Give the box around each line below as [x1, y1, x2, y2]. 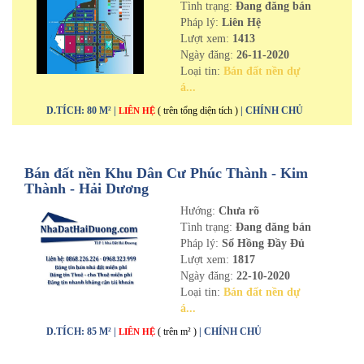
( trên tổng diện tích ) [158, 105, 238, 116]
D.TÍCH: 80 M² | [46, 105, 119, 116]
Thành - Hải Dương [24, 180, 149, 197]
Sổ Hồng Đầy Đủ [218, 237, 305, 249]
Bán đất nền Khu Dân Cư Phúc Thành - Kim [24, 165, 308, 181]
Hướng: [180, 205, 219, 217]
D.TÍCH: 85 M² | [46, 326, 119, 337]
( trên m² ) [158, 326, 197, 337]
